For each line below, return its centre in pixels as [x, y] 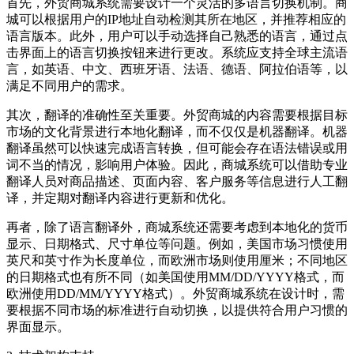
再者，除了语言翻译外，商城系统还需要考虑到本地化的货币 [177, 228]
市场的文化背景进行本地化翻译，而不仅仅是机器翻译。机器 [177, 132]
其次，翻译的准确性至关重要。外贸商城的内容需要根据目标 [177, 115]
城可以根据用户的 [57, 20]
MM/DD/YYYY [251, 277]
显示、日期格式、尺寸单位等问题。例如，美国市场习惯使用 [177, 244]
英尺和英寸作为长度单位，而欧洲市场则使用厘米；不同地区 [177, 261]
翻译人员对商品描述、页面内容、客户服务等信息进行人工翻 [177, 182]
